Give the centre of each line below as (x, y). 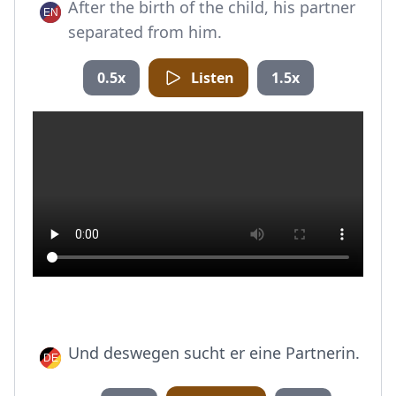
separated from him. (145, 32)
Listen (212, 78)
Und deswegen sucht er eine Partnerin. (214, 353)
